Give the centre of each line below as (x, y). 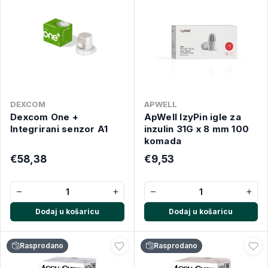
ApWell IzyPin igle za (192, 117)
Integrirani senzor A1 (59, 129)
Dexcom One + (44, 117)
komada (162, 141)
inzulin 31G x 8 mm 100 (196, 129)
